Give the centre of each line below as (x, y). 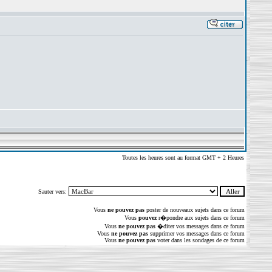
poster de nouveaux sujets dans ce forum (194, 210)
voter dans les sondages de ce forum (200, 240)
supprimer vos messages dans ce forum (196, 233)
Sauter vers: (53, 192)
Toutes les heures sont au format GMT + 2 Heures (183, 158)
